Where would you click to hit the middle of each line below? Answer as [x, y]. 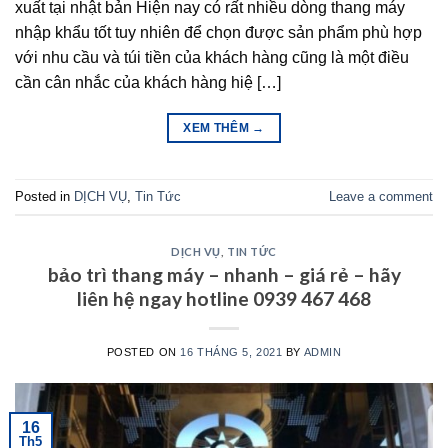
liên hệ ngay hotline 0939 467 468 [224, 298]
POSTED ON [143, 351]
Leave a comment [381, 196]
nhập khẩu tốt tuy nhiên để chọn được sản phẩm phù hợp [218, 33]
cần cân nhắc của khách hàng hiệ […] [148, 83]
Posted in [44, 196]
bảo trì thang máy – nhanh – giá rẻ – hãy [224, 274]
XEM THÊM [218, 128]
